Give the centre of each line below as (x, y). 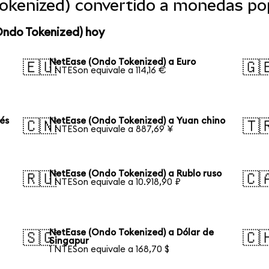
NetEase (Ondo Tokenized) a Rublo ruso (136, 174)
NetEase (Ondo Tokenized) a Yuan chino (138, 121)
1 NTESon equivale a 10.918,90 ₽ (115, 182)
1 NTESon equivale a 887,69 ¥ (111, 129)
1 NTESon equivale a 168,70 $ (110, 249)
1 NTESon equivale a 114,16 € (108, 70)
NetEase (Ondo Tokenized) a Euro (123, 62)
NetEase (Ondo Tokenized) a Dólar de (132, 232)
